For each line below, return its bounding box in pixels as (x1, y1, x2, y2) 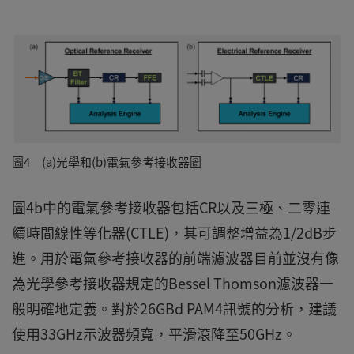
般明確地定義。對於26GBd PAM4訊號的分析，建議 (12, 298, 337, 320)
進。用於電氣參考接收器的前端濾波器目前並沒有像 (12, 247, 339, 269)
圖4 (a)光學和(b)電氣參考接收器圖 (12, 153, 201, 171)
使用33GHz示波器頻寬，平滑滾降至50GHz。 (12, 323, 296, 345)
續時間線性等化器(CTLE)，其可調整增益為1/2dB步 (12, 222, 337, 244)
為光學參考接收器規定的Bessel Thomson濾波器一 (12, 273, 333, 295)
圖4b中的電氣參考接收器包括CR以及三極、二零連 (12, 197, 330, 219)
